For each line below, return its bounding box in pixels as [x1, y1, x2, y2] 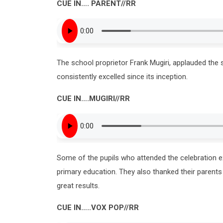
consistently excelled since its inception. [57, 72, 188, 81]
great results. [57, 181, 100, 190]
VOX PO [91, 203, 119, 212]
